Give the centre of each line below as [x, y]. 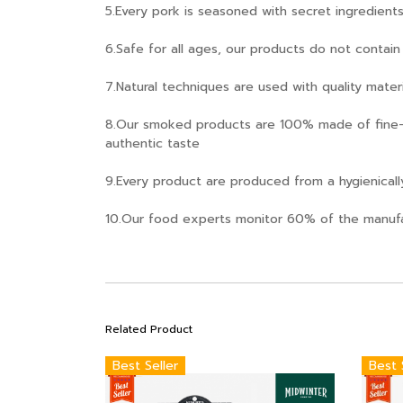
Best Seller [145, 366]
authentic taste [152, 143]
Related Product [149, 329]
